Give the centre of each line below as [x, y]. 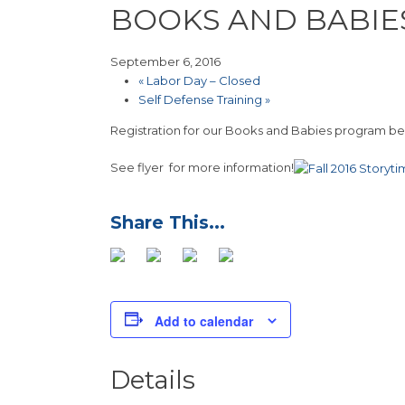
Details [153, 379]
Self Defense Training [201, 100]
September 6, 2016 [165, 62]
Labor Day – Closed [202, 81]
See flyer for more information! [202, 168]
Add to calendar [204, 320]
